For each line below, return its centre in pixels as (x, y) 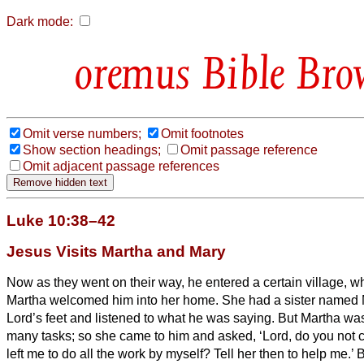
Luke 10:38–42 (61, 220)
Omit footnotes (202, 133)
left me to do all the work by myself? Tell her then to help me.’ (182, 353)
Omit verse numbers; (82, 133)
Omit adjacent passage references (121, 166)
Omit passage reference (249, 149)
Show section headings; (92, 149)
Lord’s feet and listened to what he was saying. (142, 318)
